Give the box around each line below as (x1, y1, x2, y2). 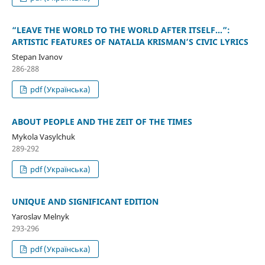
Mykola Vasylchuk (11, 131, 75, 143)
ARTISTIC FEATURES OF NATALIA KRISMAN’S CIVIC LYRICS (11, 36, 248, 48)
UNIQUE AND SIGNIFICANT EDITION (11, 196, 159, 208)
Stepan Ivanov (11, 51, 63, 63)
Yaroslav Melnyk (11, 211, 69, 222)
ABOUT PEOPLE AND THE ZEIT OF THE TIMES (11, 116, 192, 128)
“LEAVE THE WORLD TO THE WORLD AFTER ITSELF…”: (11, 24, 230, 36)
